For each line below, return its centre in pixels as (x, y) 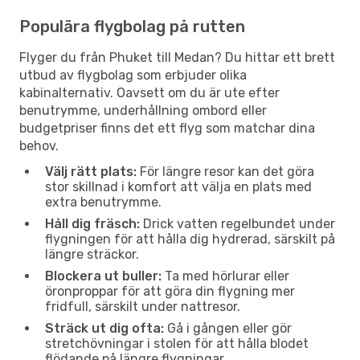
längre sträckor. (92, 254)
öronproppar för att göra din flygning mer (170, 291)
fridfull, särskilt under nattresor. (143, 306)
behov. (39, 145)
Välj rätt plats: (91, 171)
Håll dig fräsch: (92, 223)
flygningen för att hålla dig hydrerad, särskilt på (190, 239)
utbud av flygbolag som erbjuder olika (133, 75)
